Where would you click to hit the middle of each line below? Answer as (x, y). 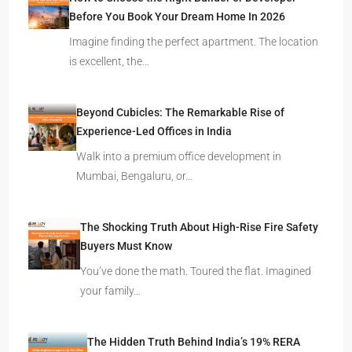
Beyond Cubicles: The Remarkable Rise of (180, 113)
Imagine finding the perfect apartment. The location (193, 42)
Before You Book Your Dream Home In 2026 (177, 17)
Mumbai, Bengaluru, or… (134, 176)
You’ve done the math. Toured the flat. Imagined (195, 271)
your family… (110, 291)
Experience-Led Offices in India (154, 132)
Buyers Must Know (126, 246)
